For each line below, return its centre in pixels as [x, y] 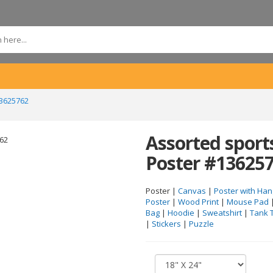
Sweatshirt [222, 213]
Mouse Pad [248, 202]
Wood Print [198, 202]
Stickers [166, 224]
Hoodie [181, 213]
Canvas [192, 191]
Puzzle [201, 224]
